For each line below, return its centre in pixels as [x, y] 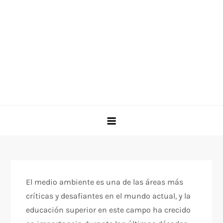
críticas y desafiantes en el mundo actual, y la [109, 196]
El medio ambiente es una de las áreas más [105, 182]
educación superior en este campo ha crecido [109, 210]
